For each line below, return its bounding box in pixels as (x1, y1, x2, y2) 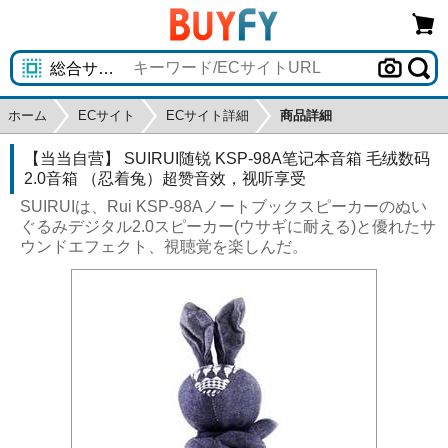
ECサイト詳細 (166, 108, 249, 123)
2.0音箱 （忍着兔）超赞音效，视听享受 (24, 170, 306, 187)
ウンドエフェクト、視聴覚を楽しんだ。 (20, 238, 308, 255)
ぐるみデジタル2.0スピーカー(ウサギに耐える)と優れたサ (20, 218, 436, 235)
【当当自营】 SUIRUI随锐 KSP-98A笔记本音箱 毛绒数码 (24, 150, 430, 167)
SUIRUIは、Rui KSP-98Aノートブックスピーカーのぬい (20, 198, 427, 215)
